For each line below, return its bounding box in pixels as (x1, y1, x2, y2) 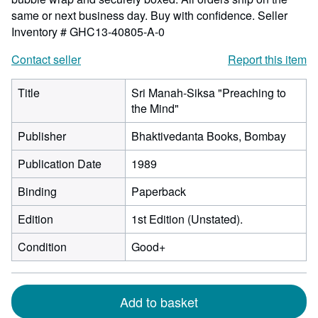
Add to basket (120, 292, 198, 311)
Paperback (131, 183, 186, 199)
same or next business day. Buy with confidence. (11, 7, 258, 23)
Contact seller (11, 51, 81, 67)
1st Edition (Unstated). (131, 211, 243, 227)
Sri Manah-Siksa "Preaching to (131, 84, 286, 101)
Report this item (228, 51, 307, 67)
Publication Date (18, 155, 102, 172)
